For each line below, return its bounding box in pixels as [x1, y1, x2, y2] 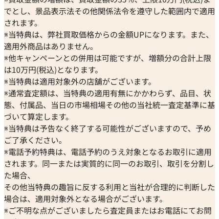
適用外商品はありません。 [4, 40, 98, 52]
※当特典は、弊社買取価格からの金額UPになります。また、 [4, 28, 214, 40]
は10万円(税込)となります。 [4, 63, 103, 75]
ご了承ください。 [4, 133, 66, 146]
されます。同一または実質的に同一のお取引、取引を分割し [4, 157, 214, 169]
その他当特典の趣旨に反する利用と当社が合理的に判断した [4, 180, 215, 193]
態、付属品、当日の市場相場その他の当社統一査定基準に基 [4, 98, 215, 110]
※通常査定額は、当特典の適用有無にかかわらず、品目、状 [4, 87, 211, 99]
